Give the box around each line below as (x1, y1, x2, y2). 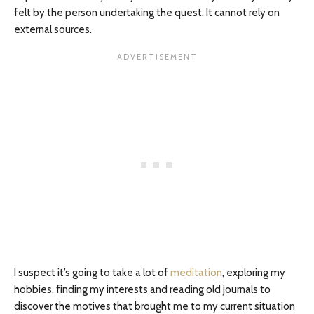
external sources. (14, 23, 92, 36)
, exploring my (222, 266, 285, 279)
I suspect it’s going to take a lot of (14, 266, 170, 279)
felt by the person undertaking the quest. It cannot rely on (14, 6, 280, 19)
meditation (170, 266, 222, 279)
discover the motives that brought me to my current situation (14, 300, 295, 313)
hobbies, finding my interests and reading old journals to (14, 283, 271, 296)
